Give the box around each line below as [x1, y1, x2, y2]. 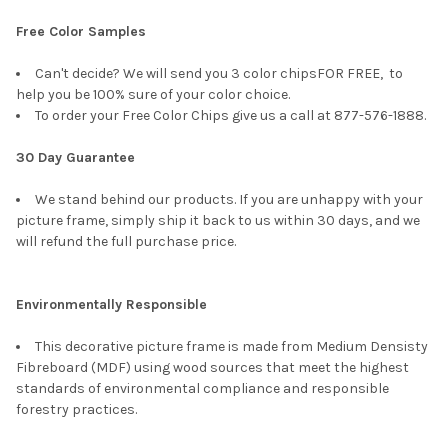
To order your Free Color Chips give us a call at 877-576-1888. [35, 106, 426, 124]
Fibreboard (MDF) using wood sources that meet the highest [16, 358, 409, 376]
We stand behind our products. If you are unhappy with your [35, 190, 423, 208]
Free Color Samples [16, 22, 150, 40]
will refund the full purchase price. [16, 232, 236, 250]
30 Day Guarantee [16, 148, 135, 166]
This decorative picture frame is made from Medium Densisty [35, 337, 428, 355]
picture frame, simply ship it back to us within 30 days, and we [16, 211, 420, 229]
